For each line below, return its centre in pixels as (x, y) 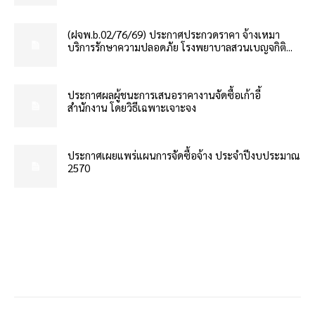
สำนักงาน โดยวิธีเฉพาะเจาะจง (132, 108)
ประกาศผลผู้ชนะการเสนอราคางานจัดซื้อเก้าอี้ (165, 95)
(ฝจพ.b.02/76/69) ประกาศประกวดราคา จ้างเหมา (174, 34)
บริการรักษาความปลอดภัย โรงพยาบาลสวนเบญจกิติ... (180, 47)
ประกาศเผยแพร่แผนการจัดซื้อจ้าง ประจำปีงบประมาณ (184, 155)
